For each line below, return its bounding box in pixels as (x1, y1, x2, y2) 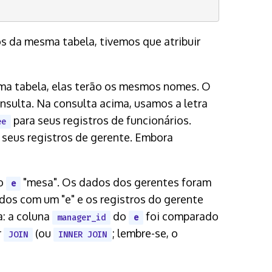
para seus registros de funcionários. (11, 113, 191, 127)
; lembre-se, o (112, 226, 178, 240)
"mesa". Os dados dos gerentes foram (21, 175, 211, 189)
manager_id (57, 211, 106, 223)
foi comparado (143, 209, 219, 223)
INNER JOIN (58, 228, 107, 240)
